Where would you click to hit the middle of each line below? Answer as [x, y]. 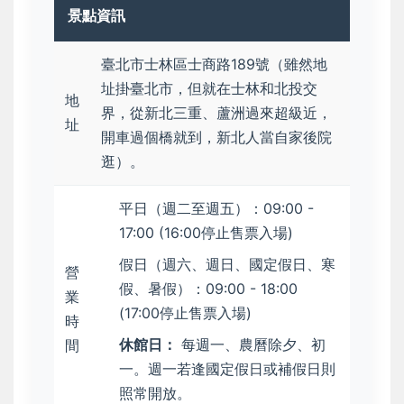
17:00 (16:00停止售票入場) [206, 233]
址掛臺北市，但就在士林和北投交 [209, 88]
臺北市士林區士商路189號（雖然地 [214, 64]
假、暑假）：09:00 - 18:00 [208, 289]
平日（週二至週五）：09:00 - [216, 208]
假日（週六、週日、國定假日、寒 [227, 264]
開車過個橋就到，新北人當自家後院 [216, 137]
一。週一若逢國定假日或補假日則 [227, 369]
